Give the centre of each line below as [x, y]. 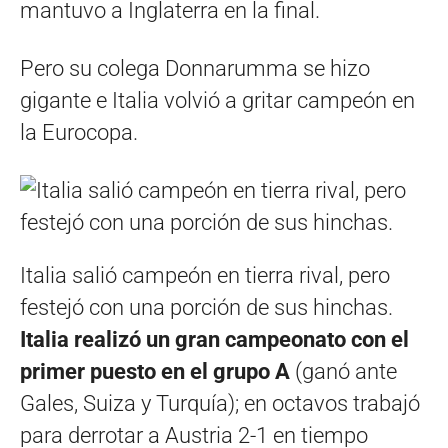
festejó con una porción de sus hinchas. [206, 307]
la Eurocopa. [79, 132]
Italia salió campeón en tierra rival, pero [205, 275]
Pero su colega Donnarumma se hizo [195, 68]
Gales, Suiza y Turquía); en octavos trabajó [220, 403]
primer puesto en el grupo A [155, 371]
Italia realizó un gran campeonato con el [214, 339]
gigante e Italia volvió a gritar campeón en [217, 100]
